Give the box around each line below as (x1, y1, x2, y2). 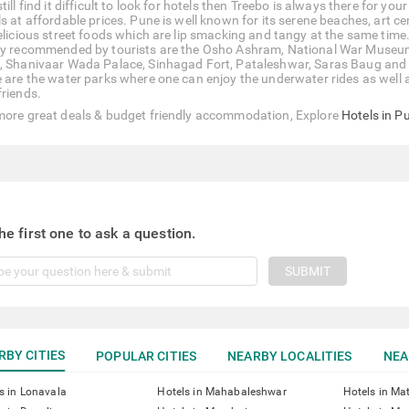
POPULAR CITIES (96, 348, 197, 363)
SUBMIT (284, 264, 330, 278)
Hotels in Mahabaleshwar (157, 385, 287, 398)
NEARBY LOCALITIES (227, 348, 352, 363)
